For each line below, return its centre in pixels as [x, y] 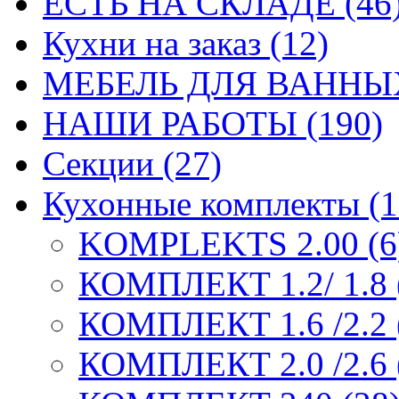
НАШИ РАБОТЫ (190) [213, 123]
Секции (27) [132, 163]
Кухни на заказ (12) [186, 43]
